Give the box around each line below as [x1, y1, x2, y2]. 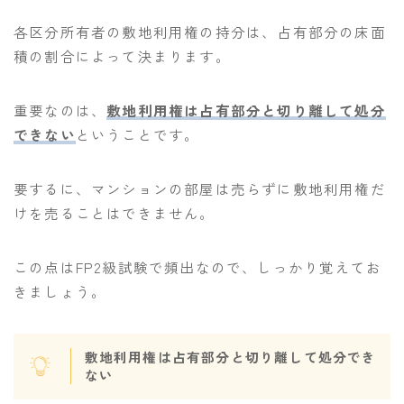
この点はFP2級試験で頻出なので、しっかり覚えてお [14, 256, 382, 277]
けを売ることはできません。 [14, 202, 216, 223]
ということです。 [75, 124, 200, 144]
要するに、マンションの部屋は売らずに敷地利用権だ [14, 178, 386, 198]
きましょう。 [14, 280, 107, 301]
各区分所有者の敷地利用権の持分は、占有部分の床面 [14, 21, 386, 41]
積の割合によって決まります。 [14, 45, 231, 66]
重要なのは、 [14, 99, 107, 120]
